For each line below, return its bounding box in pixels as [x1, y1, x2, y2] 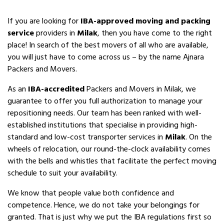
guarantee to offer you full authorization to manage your [7, 94, 202, 107]
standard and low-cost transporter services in [7, 130, 165, 143]
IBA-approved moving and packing [80, 14, 210, 27]
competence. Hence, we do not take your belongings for [7, 198, 199, 211]
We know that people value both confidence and [7, 186, 174, 199]
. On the [185, 130, 212, 143]
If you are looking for [7, 14, 80, 27]
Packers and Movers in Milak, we [84, 82, 196, 95]
